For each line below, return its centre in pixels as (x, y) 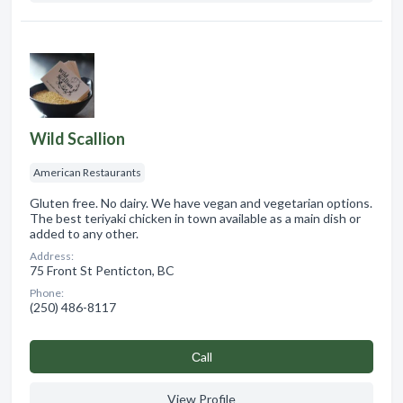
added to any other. (84, 233)
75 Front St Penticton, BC (102, 270)
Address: (52, 255)
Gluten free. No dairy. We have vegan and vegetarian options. (201, 202)
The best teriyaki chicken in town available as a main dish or (195, 218)
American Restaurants (87, 172)
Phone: (47, 292)
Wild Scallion (77, 138)
